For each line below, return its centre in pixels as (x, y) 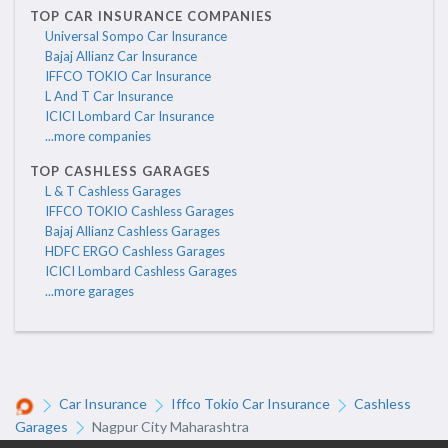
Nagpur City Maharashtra (170, 426)
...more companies (98, 136)
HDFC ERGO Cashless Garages (135, 251)
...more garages (89, 291)
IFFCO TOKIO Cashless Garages (139, 211)
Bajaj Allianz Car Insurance (121, 56)
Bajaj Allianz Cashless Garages (132, 231)
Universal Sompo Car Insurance (136, 36)
